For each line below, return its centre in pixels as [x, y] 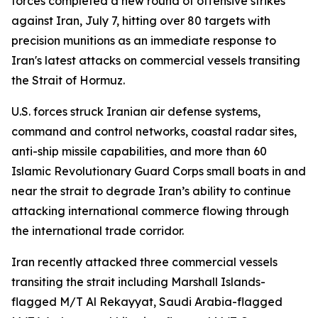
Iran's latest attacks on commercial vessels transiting [156, 60]
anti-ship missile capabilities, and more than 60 [139, 151]
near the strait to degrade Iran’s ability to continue [151, 191]
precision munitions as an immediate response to [144, 40]
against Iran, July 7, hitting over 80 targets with [141, 21]
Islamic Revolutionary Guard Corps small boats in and [159, 171]
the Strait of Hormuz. [68, 80]
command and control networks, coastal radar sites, [154, 131]
